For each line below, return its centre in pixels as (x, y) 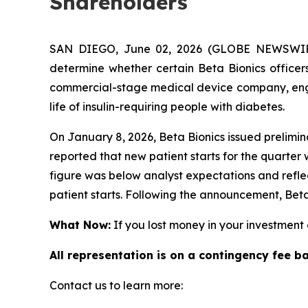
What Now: (80, 224)
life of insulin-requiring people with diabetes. (167, 106)
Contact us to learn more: (116, 285)
